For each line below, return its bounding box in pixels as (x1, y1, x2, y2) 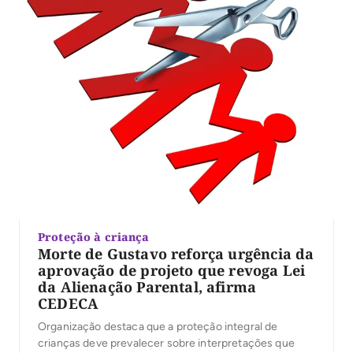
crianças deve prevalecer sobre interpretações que (38, 336, 295, 351)
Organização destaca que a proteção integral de (38, 320, 278, 334)
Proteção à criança (38, 229, 150, 245)
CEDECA (38, 294, 99, 314)
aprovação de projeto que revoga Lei (38, 261, 306, 281)
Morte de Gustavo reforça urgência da (38, 244, 314, 264)
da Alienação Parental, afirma (38, 277, 257, 297)
